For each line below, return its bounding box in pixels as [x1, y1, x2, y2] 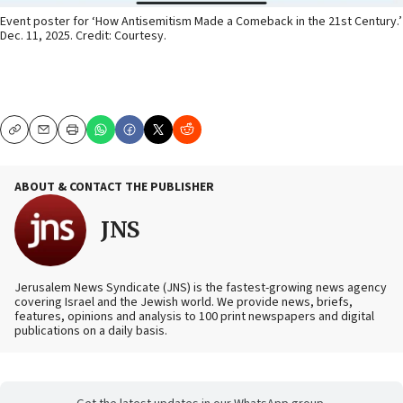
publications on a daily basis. [14, 321, 167, 340]
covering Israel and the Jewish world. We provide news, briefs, [14, 292, 353, 311]
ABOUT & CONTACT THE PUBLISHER [14, 177, 214, 196]
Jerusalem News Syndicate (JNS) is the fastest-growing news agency [14, 278, 387, 297]
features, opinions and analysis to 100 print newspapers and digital [14, 307, 374, 326]
